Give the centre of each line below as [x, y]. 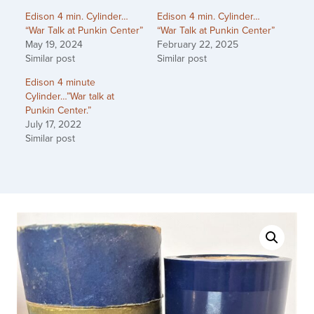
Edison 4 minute [60, 83]
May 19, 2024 [54, 45]
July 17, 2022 [53, 125]
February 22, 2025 [198, 45]
